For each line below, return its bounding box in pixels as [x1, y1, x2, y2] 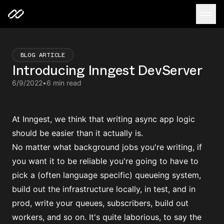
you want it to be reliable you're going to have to [12, 156, 198, 166]
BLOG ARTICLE [20, 51, 65, 58]
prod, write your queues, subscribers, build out [12, 198, 188, 208]
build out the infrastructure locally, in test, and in [12, 184, 195, 194]
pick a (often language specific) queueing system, [12, 170, 201, 180]
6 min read [46, 78, 81, 87]
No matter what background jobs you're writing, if [12, 142, 202, 152]
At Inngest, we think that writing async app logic [12, 114, 195, 124]
